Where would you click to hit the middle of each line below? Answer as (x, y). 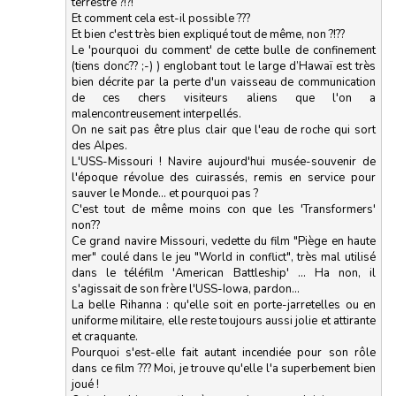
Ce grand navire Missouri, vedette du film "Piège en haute (224, 241)
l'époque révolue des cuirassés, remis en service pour (224, 177)
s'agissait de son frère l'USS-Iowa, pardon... (186, 289)
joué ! (86, 384)
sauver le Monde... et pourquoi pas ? (165, 193)
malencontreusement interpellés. (157, 114)
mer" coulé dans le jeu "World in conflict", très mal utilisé (224, 257)
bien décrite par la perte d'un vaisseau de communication (224, 82)
